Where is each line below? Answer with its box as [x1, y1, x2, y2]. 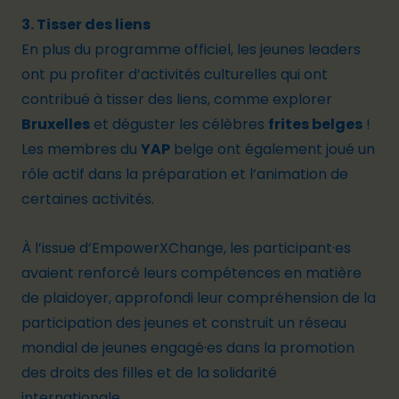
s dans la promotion [216, 338, 354, 358]
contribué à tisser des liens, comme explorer [21, 89, 332, 110]
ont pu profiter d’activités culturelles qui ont [21, 64, 328, 85]
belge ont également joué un [170, 139, 375, 159]
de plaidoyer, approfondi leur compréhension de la [21, 288, 376, 308]
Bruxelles [21, 114, 90, 134]
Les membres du [21, 139, 141, 159]
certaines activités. [21, 189, 154, 209]
